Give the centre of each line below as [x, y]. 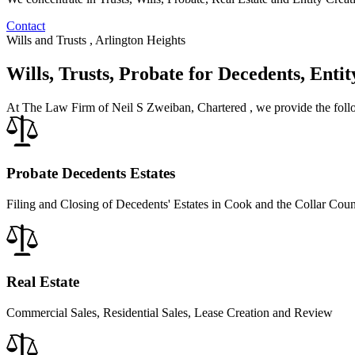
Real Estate [43, 282]
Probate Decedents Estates [91, 173]
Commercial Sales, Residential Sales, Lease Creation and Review [170, 313]
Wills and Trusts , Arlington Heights [96, 40]
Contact [26, 26]
